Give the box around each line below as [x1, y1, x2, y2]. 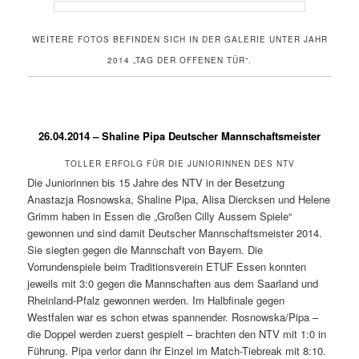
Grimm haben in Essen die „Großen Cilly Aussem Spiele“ [27, 208, 292, 224]
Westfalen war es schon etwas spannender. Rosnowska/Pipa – [27, 309, 319, 325]
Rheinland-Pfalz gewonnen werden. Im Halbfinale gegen [27, 292, 285, 308]
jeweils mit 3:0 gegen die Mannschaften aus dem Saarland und [27, 275, 319, 291]
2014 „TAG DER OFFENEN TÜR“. [107, 54, 252, 67]
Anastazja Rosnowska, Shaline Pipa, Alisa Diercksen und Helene [27, 191, 331, 207]
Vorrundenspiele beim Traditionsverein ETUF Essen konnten [27, 258, 307, 274]
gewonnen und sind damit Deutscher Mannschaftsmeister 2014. [27, 224, 323, 240]
